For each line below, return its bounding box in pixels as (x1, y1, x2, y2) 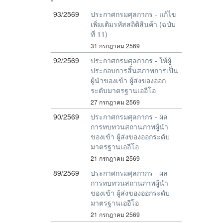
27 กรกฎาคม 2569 (91, 98, 140, 106)
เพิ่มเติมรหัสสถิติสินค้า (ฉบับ (91, 19, 176, 29)
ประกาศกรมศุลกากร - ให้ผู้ (91, 55, 171, 65)
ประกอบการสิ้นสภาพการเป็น (91, 65, 178, 75)
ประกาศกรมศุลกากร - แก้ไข (91, 9, 176, 19)
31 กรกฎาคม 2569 (91, 41, 140, 50)
